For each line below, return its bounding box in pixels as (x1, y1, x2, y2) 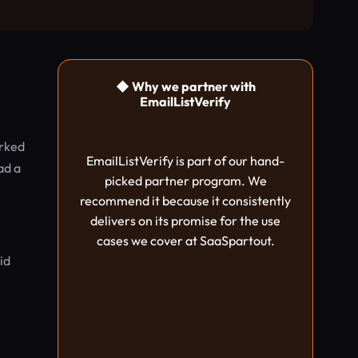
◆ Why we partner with (115, 78, 256, 94)
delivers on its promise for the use (90, 213, 280, 229)
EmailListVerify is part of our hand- (86, 153, 284, 169)
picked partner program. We (104, 173, 267, 189)
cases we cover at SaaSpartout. (96, 233, 275, 249)
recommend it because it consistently (80, 193, 291, 209)
